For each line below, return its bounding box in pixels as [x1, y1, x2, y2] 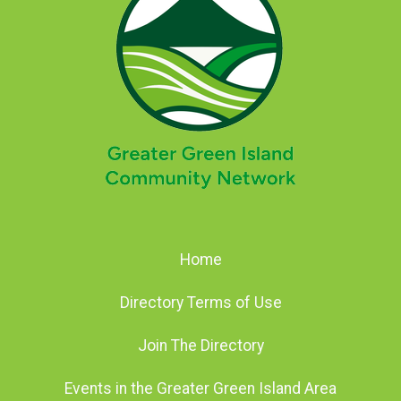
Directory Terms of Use [119, 293, 282, 311]
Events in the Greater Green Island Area [64, 379, 337, 397]
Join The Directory [137, 336, 264, 354]
